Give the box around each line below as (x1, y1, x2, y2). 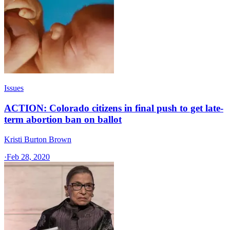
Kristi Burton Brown (4, 135, 71, 144)
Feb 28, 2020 (7, 152, 50, 161)
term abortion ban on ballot (4, 114, 122, 125)
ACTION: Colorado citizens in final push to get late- (4, 103, 223, 114)
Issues (4, 84, 24, 93)
